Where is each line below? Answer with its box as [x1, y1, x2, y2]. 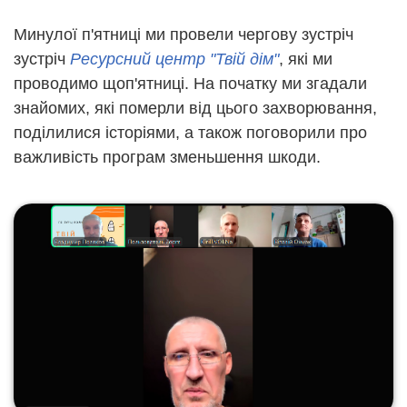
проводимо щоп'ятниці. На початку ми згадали [14, 74, 367, 93]
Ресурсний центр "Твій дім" [70, 49, 279, 68]
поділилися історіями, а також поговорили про [14, 123, 367, 142]
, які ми [279, 49, 333, 68]
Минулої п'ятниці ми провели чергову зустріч [14, 25, 353, 44]
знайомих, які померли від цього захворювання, [14, 98, 377, 117]
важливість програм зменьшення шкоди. [14, 147, 321, 166]
